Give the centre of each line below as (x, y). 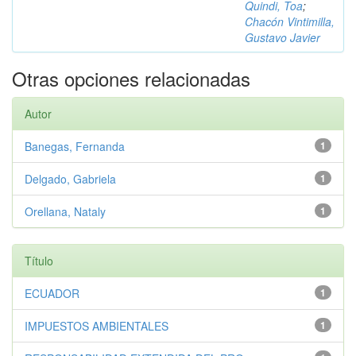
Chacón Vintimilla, (290, 21)
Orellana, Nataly (65, 211)
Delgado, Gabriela (70, 179)
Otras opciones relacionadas (131, 78)
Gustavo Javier (282, 37)
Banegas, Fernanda (75, 146)
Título (39, 261)
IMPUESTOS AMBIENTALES (97, 326)
